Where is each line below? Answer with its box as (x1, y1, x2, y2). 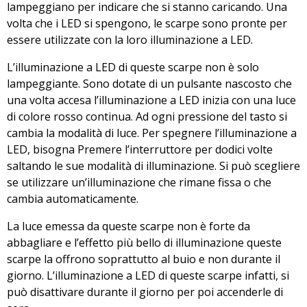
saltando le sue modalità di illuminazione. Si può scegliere (7, 158, 300, 173)
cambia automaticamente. (7, 191, 138, 206)
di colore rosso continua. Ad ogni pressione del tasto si (7, 108, 287, 124)
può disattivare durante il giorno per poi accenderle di (7, 284, 283, 299)
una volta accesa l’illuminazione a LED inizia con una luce (7, 92, 296, 108)
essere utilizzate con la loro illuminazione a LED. (7, 32, 253, 47)
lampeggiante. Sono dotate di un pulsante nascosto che (7, 75, 292, 91)
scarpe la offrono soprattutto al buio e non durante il (7, 251, 280, 267)
